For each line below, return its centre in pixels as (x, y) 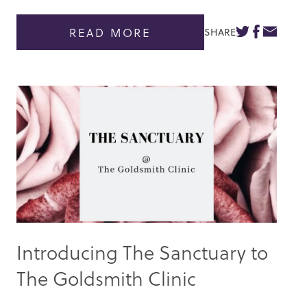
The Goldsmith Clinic (106, 278)
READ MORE (110, 32)
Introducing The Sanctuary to (142, 251)
